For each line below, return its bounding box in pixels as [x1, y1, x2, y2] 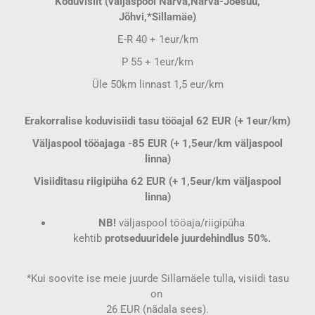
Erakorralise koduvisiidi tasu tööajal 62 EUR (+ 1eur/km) [25, 115, 290, 127]
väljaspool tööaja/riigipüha [119, 217, 245, 229]
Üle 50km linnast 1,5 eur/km [91, 78, 224, 91]
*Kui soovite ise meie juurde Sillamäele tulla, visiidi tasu [26, 272, 289, 285]
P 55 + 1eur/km [122, 56, 193, 68]
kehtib [72, 232, 105, 245]
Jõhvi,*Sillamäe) [119, 11, 196, 23]
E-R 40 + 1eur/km [117, 33, 198, 46]
